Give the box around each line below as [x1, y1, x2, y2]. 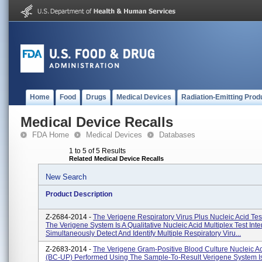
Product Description [46, 190, 112, 198]
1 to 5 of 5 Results [69, 147, 126, 155]
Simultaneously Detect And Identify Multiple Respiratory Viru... [46, 229, 241, 237]
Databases [159, 130, 195, 139]
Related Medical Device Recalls [69, 155, 164, 162]
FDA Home [32, 130, 69, 139]
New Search [46, 173, 87, 181]
